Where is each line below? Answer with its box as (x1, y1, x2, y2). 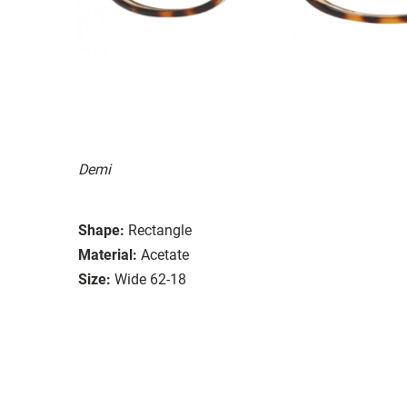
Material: (78, 245, 137, 263)
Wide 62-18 (114, 270, 186, 288)
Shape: (78, 221, 124, 239)
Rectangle (128, 221, 192, 239)
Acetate (141, 245, 189, 263)
